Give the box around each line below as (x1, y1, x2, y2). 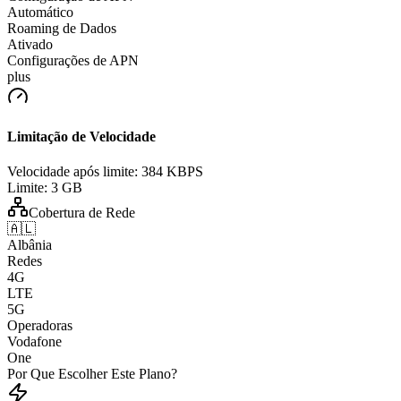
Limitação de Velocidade (7, 129, 156, 145)
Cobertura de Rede (29, 205, 135, 221)
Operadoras (7, 318, 73, 334)
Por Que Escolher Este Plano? (7, 366, 177, 382)
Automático (7, 4, 73, 20)
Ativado (7, 36, 53, 52)
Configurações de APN (7, 52, 139, 68)
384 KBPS (141, 164, 203, 180)
